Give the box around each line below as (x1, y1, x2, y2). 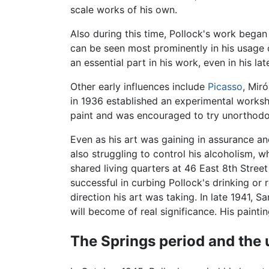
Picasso (208, 80, 243, 93)
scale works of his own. (70, 4, 177, 16)
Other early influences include (70, 80, 208, 93)
